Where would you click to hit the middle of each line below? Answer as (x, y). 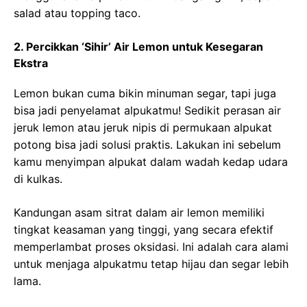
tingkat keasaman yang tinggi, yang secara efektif (144, 230)
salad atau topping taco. (77, 13)
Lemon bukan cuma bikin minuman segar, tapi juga (145, 93)
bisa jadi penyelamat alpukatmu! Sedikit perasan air (147, 110)
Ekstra (31, 63)
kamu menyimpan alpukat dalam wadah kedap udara (151, 162)
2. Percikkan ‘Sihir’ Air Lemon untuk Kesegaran (138, 47)
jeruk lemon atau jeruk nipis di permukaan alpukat (143, 127)
